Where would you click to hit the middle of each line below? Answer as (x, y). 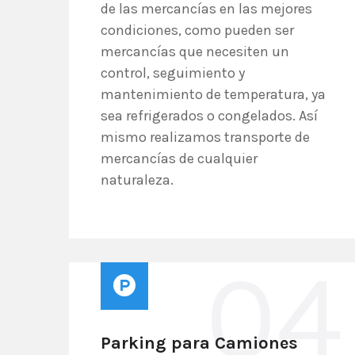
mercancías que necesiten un (195, 52)
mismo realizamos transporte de (205, 137)
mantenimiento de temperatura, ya (213, 94)
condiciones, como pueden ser (197, 30)
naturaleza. (137, 180)
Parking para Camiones (199, 343)
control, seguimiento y (173, 73)
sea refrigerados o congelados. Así (209, 116)
